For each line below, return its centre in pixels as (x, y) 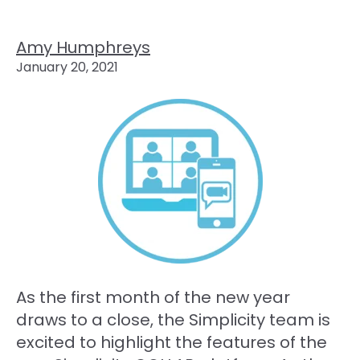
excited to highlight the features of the (172, 342)
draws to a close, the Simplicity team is (173, 319)
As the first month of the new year (153, 297)
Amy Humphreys (83, 47)
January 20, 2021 (67, 67)
